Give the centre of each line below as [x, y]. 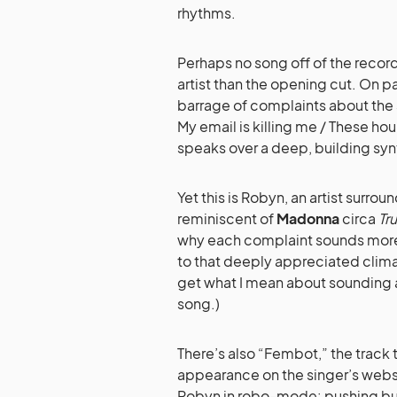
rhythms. [206, 13]
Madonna [308, 219]
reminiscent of [227, 219]
